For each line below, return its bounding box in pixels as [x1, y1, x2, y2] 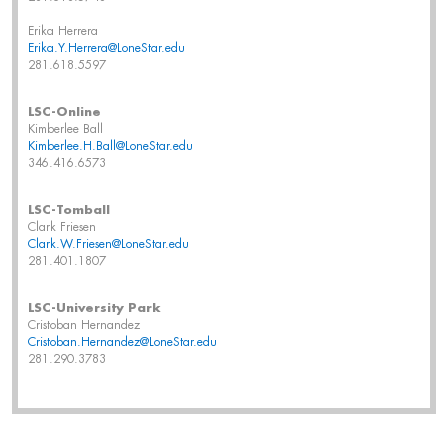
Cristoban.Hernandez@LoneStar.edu [28, 336, 217, 348]
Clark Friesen [28, 221, 96, 233]
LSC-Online [28, 106, 101, 118]
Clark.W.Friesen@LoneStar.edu [28, 238, 189, 250]
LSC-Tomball [28, 204, 110, 216]
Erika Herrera [28, 25, 98, 37]
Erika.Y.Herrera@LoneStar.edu [28, 42, 185, 54]
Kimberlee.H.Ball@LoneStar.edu [28, 140, 193, 152]
